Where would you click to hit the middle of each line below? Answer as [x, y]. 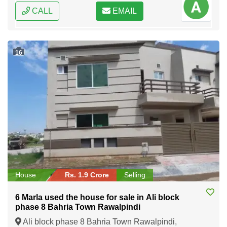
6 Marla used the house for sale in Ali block [97, 198]
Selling [135, 175]
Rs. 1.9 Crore [87, 175]
